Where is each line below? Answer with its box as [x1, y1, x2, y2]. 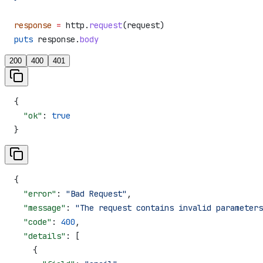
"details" [14, 230, 66, 241]
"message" [14, 202, 66, 213]
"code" [14, 216, 52, 227]
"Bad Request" [66, 188, 127, 199]
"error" [14, 188, 56, 199]
